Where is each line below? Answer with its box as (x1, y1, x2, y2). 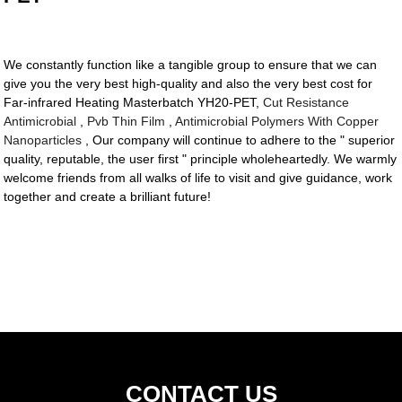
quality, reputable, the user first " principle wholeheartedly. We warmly (4, 152, 398, 167)
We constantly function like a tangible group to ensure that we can (4, 57, 378, 73)
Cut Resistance (263, 95, 350, 110)
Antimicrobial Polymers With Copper (175, 114, 380, 129)
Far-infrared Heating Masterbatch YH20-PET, (4, 95, 264, 110)
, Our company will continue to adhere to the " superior (82, 133, 396, 148)
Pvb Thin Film (87, 114, 166, 129)
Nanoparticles (4, 133, 83, 148)
